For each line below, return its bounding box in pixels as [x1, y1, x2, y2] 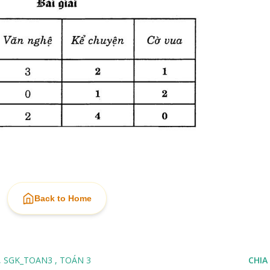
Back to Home [34, 193, 92, 203]
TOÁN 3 [60, 254, 91, 266]
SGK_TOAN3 [4, 254, 55, 266]
